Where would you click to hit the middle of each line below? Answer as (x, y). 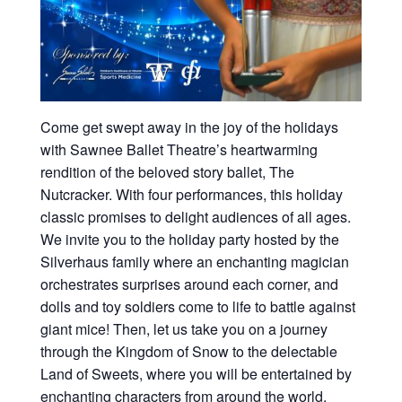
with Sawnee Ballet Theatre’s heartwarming (179, 149)
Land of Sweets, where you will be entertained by (196, 374)
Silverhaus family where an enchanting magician (194, 262)
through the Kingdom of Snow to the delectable (188, 351)
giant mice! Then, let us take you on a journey (184, 329)
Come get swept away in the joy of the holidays (189, 127)
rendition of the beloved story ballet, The (167, 172)
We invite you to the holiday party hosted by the (189, 239)
